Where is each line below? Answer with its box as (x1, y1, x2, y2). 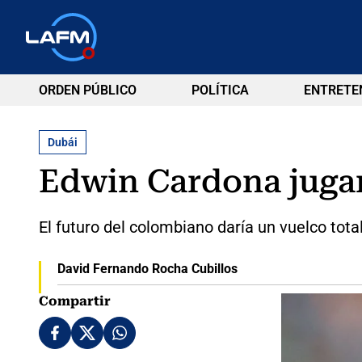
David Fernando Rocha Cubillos (57, 260, 238, 276)
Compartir (39, 293, 111, 309)
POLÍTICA (191, 82, 249, 98)
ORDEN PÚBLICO (39, 82, 137, 98)
